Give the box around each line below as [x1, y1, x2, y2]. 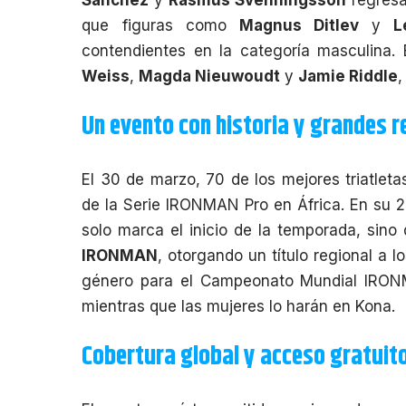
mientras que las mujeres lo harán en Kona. [82, 296, 396, 315]
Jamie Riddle [298, 66, 399, 85]
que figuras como [82, 15, 239, 34]
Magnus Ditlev [238, 15, 360, 34]
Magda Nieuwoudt [139, 66, 281, 85]
